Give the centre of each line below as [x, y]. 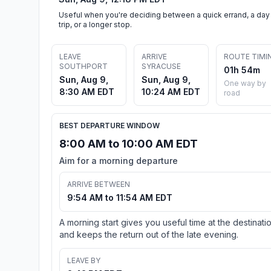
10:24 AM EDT [171, 91]
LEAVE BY [84, 260]
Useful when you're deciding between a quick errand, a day [164, 15]
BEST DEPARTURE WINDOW [109, 125]
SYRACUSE [161, 66]
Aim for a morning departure [119, 160]
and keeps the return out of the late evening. [149, 234]
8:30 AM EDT [87, 91]
